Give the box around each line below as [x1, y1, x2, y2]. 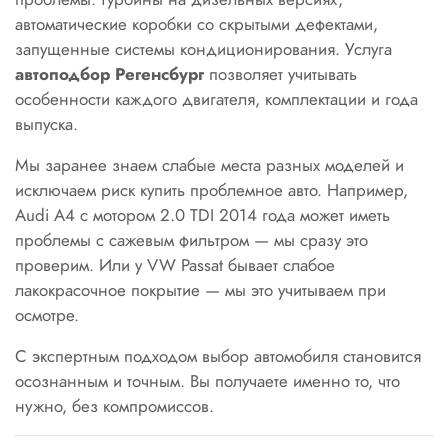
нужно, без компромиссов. [15, 394, 214, 418]
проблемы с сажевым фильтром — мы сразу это [15, 228, 368, 252]
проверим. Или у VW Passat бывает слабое [15, 253, 335, 277]
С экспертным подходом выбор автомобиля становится [15, 344, 421, 368]
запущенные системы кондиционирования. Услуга [15, 37, 392, 61]
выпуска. [15, 112, 78, 136]
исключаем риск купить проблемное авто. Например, [15, 178, 408, 202]
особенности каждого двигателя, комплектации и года [15, 87, 418, 111]
